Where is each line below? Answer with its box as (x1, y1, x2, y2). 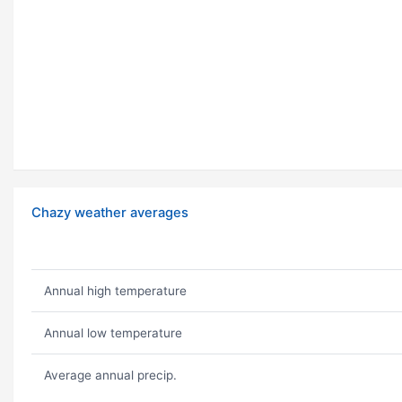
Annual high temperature (43, 284, 187, 299)
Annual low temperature (43, 326, 182, 341)
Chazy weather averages (31, 205, 188, 222)
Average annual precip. (43, 368, 177, 383)
